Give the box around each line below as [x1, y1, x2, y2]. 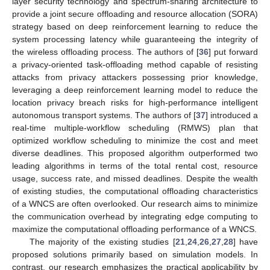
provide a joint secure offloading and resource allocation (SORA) [12, 8, 258, 19]
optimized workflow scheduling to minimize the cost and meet [12, 135, 258, 145]
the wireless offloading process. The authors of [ [12, 46, 199, 57]
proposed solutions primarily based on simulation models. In [12, 249, 258, 259]
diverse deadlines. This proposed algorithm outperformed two [12, 148, 258, 158]
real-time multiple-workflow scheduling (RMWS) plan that [12, 122, 258, 133]
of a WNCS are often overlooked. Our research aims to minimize [12, 198, 258, 209]
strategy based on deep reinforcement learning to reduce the [12, 21, 258, 31]
